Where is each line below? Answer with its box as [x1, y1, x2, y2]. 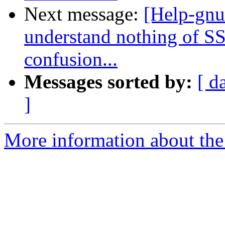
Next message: [24, 3, 144, 25]
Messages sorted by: [24, 71, 192, 93]
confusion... [24, 48, 118, 70]
